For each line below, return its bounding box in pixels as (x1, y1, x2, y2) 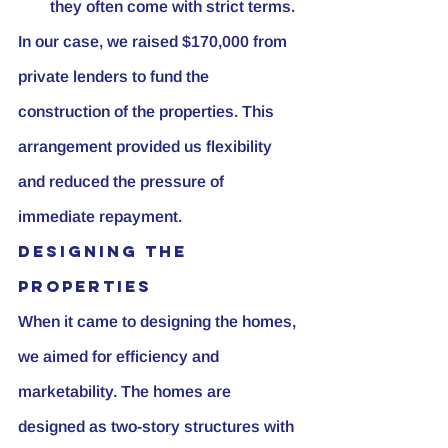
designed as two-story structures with (18, 417, 298, 435)
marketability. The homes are (18, 382, 235, 400)
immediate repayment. (18, 207, 182, 225)
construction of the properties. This (18, 102, 278, 120)
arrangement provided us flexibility (18, 137, 276, 155)
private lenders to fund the (18, 67, 213, 85)
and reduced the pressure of (18, 172, 228, 190)
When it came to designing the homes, (18, 312, 300, 330)
